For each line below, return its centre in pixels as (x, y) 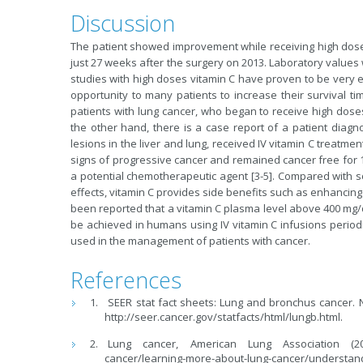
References (126, 280)
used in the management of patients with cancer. (190, 241)
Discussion (123, 23)
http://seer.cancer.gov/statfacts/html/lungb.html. (224, 317)
